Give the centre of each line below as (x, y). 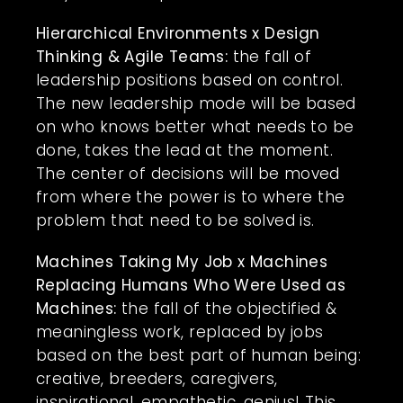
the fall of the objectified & (227, 308)
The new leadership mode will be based (196, 103)
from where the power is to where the (191, 197)
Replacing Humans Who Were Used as (191, 285)
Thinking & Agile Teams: (132, 56)
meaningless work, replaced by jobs (180, 331)
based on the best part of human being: (199, 355)
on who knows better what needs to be (195, 126)
